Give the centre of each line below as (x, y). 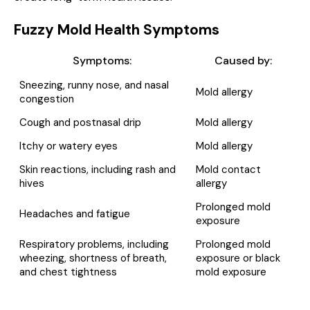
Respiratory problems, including (94, 244)
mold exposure (231, 272)
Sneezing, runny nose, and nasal (94, 85)
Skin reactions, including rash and (97, 169)
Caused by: (243, 60)
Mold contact (228, 169)
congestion (46, 99)
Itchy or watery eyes (68, 146)
